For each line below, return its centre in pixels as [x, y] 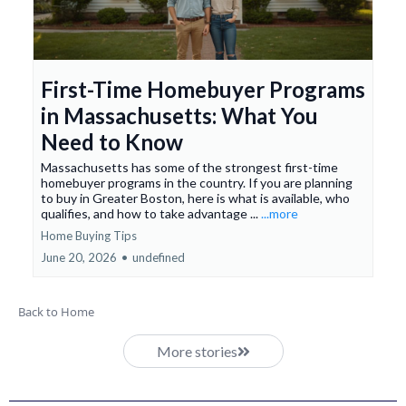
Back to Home [56, 312]
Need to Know [112, 142]
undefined [159, 258]
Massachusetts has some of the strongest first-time [189, 168]
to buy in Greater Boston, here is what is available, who [195, 198]
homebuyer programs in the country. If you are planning [197, 183]
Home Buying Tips [89, 236]
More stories [197, 352]
